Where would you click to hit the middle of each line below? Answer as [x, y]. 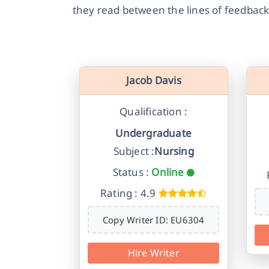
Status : [131, 172]
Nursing [174, 151]
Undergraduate [154, 133]
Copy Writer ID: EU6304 [154, 219]
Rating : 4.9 [128, 193]
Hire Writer [153, 253]
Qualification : [154, 112]
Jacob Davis [153, 80]
